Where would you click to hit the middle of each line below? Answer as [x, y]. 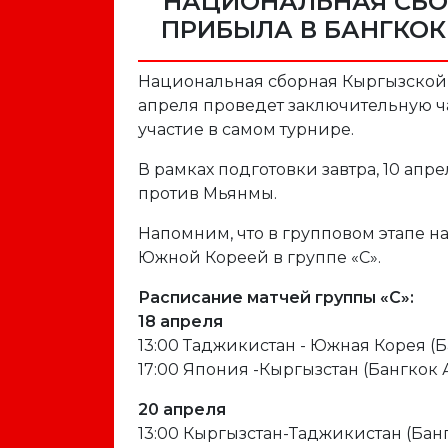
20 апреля [184, 409]
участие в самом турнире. [246, 129]
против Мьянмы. [209, 193]
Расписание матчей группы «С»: [276, 297]
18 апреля [182, 321]
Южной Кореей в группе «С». [261, 257]
